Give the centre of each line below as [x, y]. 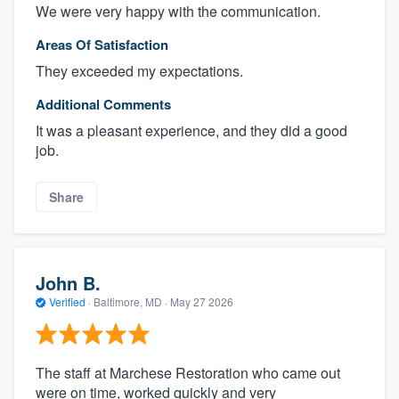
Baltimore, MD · [130, 301]
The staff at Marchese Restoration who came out [188, 373]
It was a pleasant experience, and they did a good [191, 131]
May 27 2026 [202, 301]
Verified [67, 301]
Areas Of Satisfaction [102, 45]
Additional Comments [103, 105]
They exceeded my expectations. [139, 71]
